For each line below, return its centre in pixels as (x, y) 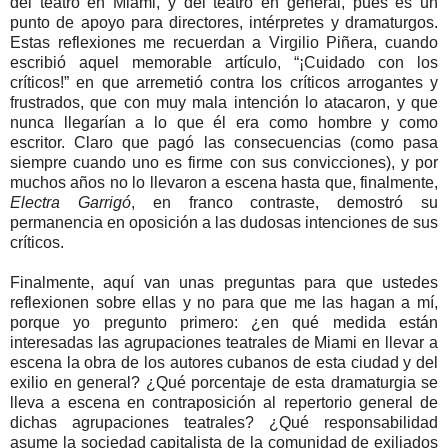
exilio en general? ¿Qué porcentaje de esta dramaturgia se (224, 382)
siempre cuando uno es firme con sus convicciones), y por (224, 162)
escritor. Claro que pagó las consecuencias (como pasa (224, 142)
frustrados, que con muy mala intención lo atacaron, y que (224, 102)
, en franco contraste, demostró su (284, 202)
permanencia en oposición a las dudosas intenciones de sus (224, 222)
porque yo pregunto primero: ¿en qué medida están (224, 322)
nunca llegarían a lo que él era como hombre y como (224, 122)
